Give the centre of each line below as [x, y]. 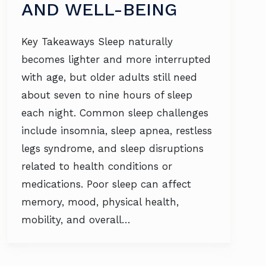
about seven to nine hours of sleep [107, 95]
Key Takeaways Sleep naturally [97, 42]
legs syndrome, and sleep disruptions [113, 148]
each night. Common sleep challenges [115, 113]
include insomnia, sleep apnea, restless [117, 131]
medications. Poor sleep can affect [106, 184]
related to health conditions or [97, 166]
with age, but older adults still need [109, 77]
